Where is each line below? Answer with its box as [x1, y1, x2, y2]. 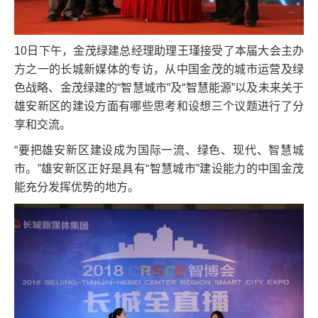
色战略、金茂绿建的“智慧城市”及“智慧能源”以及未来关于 [14, 81, 304, 94]
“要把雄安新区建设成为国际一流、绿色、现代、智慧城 [14, 143, 304, 156]
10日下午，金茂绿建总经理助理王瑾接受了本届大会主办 [14, 44, 304, 57]
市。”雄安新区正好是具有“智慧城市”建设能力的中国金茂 [14, 162, 304, 175]
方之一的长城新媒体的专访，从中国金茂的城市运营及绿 [14, 62, 304, 75]
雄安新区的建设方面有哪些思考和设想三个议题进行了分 [14, 99, 304, 112]
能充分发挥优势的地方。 [14, 180, 139, 193]
